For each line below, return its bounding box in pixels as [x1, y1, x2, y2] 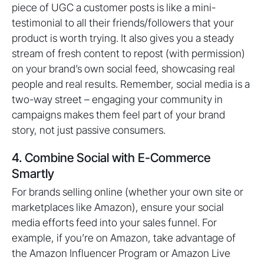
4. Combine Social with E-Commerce [12, 150, 210, 165]
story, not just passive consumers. [12, 124, 166, 136]
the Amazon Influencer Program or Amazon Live [12, 247, 230, 259]
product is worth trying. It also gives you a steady [12, 32, 234, 44]
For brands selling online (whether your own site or [12, 186, 243, 198]
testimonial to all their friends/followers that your [12, 16, 234, 29]
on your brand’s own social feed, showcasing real [12, 62, 235, 75]
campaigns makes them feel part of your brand [12, 108, 225, 121]
